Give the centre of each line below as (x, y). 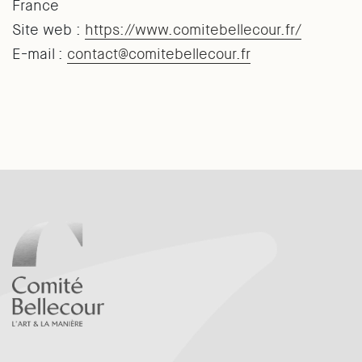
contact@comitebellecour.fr (159, 54)
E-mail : (40, 54)
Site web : (48, 30)
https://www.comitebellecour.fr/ (193, 30)
